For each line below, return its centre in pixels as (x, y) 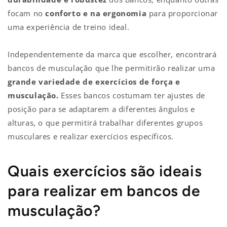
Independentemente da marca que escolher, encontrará (112, 54)
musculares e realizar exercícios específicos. (91, 136)
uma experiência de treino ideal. (69, 27)
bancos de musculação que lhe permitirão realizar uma (111, 68)
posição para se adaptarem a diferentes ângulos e (101, 109)
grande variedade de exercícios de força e (94, 81)
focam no (27, 13)
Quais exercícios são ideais (105, 171)
